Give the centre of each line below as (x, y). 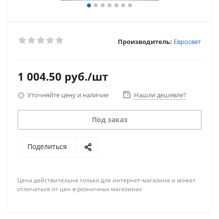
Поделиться (47, 146)
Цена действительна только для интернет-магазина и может (106, 180)
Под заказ (109, 120)
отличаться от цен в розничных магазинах (79, 189)
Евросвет (187, 41)
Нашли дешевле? (160, 95)
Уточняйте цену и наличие (68, 95)
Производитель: (145, 41)
